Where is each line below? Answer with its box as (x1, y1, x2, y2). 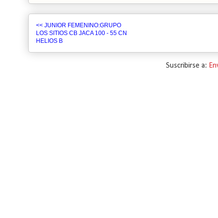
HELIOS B (36, 37, 63, 44)
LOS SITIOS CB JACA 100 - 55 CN (36, 30, 127, 36)
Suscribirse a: (165, 62, 209, 70)
